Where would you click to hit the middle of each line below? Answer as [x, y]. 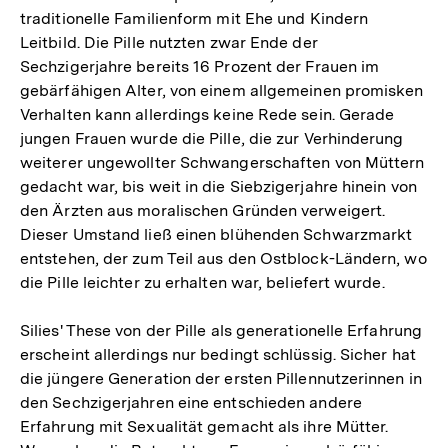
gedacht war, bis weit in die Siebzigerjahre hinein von [218, 187]
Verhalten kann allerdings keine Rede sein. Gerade [207, 115]
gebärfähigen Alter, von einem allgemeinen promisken [222, 91]
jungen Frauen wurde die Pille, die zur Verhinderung [212, 139]
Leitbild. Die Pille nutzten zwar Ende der [169, 43]
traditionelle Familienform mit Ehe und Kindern [194, 19]
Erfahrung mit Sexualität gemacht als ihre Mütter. [204, 427]
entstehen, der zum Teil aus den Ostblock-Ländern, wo [223, 259]
